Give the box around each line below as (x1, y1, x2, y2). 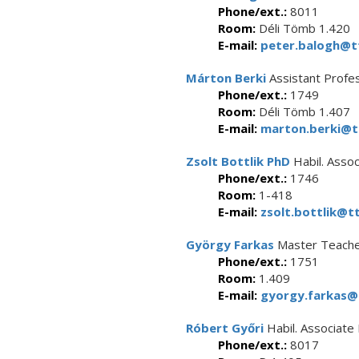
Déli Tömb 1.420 (256, 20, 350, 36)
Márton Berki (186, 70, 266, 86)
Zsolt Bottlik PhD (186, 153, 290, 169)
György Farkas (186, 236, 274, 252)
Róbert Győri (186, 320, 264, 336)
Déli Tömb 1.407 (256, 103, 350, 119)
